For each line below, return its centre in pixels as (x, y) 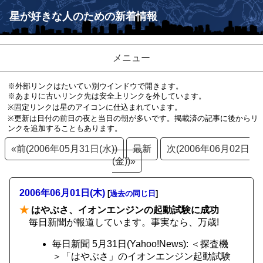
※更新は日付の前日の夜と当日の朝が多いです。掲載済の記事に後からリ (133, 118)
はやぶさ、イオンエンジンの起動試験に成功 (124, 210)
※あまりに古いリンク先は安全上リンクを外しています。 (107, 96)
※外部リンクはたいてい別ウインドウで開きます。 (95, 86)
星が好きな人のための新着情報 (83, 16)
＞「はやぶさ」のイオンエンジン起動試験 (141, 256)
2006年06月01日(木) (62, 193)
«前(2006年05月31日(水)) (64, 149)
